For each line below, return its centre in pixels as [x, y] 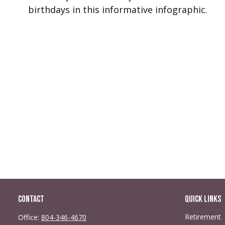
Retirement [203, 217]
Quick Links [203, 199]
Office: [30, 217]
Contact [31, 199]
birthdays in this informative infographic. [118, 10]
